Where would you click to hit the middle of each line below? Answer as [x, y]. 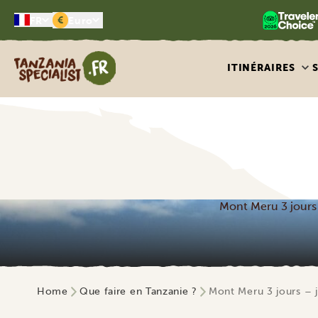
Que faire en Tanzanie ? [138, 291]
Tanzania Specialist [62, 59]
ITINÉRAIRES [261, 68]
